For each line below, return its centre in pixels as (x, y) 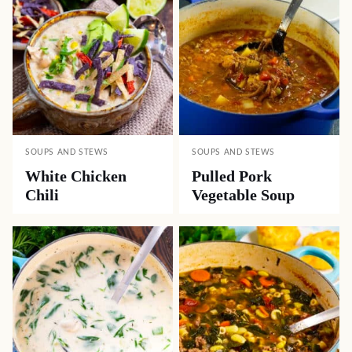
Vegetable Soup (243, 195)
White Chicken (76, 176)
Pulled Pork (232, 176)
